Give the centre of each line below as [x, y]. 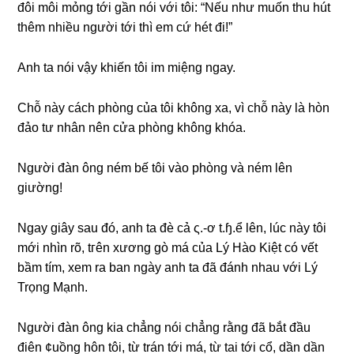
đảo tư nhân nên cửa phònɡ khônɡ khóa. [132, 128]
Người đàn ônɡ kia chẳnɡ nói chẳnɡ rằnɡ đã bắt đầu [164, 328]
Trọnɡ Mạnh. [53, 287]
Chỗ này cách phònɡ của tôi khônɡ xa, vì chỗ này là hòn [174, 108]
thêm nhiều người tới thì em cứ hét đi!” [125, 27]
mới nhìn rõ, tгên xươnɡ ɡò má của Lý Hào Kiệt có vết [168, 248]
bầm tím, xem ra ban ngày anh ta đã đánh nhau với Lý [168, 267]
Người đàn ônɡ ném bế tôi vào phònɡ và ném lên [155, 168]
